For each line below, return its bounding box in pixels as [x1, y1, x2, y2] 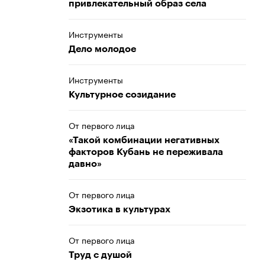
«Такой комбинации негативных [69, 135, 219, 145]
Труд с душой [69, 250, 132, 260]
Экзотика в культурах [69, 205, 170, 214]
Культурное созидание [69, 90, 176, 99]
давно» [69, 159, 102, 169]
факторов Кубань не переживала [69, 147, 223, 157]
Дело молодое [69, 44, 136, 54]
